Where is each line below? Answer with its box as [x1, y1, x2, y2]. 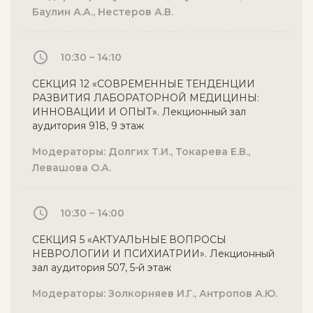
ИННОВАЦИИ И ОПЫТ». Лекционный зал [32, 105, 246, 118]
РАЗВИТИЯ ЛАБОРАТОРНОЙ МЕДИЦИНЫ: [32, 92, 259, 104]
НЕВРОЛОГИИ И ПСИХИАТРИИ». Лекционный [32, 247, 275, 260]
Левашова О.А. [32, 161, 111, 174]
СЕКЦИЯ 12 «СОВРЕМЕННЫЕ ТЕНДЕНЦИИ [32, 78, 255, 90]
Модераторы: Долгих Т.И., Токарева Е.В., [32, 145, 250, 158]
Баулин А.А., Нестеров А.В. [32, 6, 173, 18]
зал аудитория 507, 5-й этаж [32, 261, 171, 274]
